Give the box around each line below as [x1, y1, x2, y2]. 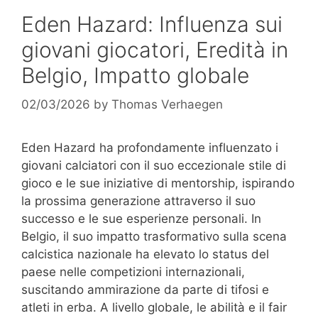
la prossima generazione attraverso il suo [21, 194, 256, 209]
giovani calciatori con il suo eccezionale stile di [21, 158, 286, 173]
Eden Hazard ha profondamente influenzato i [21, 141, 278, 155]
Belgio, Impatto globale [21, 62, 249, 88]
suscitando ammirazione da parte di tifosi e [21, 283, 269, 297]
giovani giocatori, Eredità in [21, 36, 288, 62]
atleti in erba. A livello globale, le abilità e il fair [21, 300, 287, 315]
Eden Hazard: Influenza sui [21, 11, 283, 37]
